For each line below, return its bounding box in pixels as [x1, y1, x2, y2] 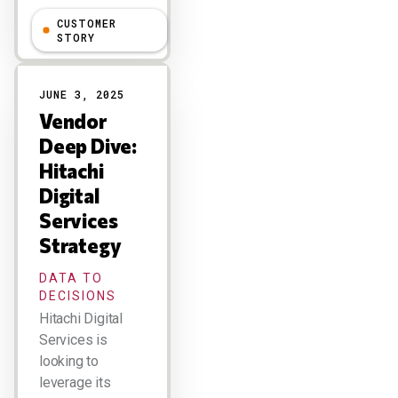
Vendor [39, 108, 107, 133]
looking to [39, 353, 99, 370]
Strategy [39, 233, 122, 258]
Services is [39, 331, 107, 348]
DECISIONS [39, 289, 116, 303]
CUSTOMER [57, 16, 116, 30]
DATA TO [39, 271, 103, 285]
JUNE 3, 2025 [39, 87, 124, 101]
